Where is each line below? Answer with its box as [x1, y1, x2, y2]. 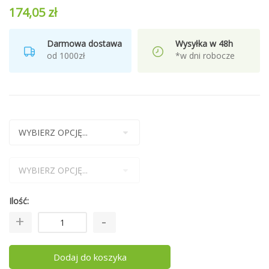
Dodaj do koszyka [53, 251, 127, 263]
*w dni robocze [175, 50, 235, 61]
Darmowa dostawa [47, 38, 122, 49]
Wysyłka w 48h [175, 38, 233, 49]
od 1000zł [47, 50, 85, 61]
